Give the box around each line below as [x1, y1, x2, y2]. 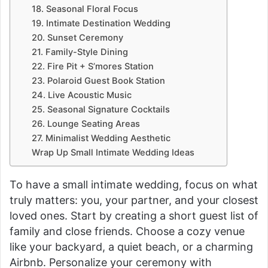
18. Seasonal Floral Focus [31, 3, 138, 14]
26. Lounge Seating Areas [31, 118, 140, 129]
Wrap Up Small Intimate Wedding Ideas [31, 147, 194, 158]
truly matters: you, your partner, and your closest [10, 193, 258, 206]
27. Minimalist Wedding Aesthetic [31, 132, 170, 144]
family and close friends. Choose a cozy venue [10, 224, 245, 237]
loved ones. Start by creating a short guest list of [10, 209, 258, 222]
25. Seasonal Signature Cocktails [31, 103, 170, 115]
